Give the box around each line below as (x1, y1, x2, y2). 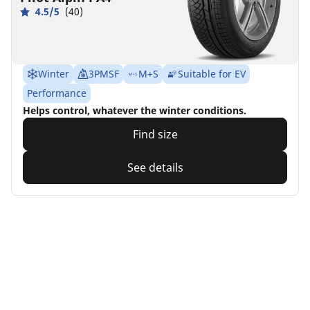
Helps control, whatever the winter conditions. (23, 103, 246, 117)
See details (127, 159, 183, 175)
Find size (132, 126, 178, 142)
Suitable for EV (178, 66, 246, 80)
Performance (27, 86, 86, 100)
